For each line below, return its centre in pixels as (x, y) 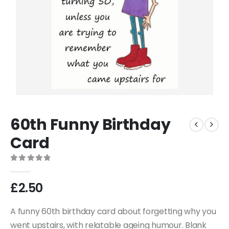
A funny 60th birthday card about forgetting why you (113, 211)
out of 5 (37, 168)
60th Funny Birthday (90, 124)
